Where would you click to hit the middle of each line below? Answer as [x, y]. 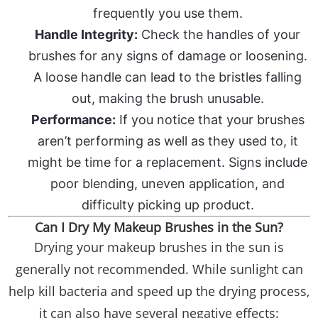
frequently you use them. [168, 13]
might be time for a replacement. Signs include [168, 163]
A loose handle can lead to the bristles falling [168, 77]
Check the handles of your [219, 35]
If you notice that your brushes [210, 120]
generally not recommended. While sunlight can [159, 269]
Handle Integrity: [86, 35]
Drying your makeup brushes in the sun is [159, 247]
